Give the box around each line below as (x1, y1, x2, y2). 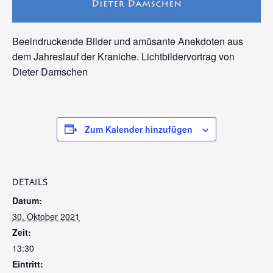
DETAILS (12, 175, 48, 188)
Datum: (12, 194, 42, 207)
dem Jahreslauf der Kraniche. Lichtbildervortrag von (12, 49, 235, 63)
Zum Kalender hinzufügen (85, 122, 193, 135)
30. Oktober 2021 (12, 210, 80, 222)
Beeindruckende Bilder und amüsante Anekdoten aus (12, 34, 243, 48)
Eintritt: (12, 257, 43, 270)
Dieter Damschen (12, 64, 88, 79)
